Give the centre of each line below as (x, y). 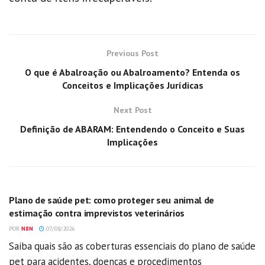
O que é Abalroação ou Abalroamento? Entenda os (132, 72)
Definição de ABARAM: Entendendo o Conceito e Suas (132, 129)
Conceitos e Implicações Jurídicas (132, 85)
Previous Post (132, 53)
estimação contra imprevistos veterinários (97, 213)
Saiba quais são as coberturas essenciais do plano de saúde (132, 246)
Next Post (132, 110)
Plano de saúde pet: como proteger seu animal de (112, 200)
